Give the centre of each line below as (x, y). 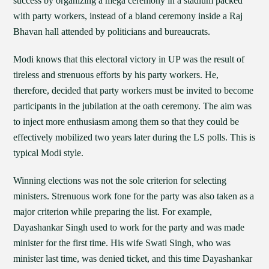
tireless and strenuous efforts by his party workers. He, (116, 75)
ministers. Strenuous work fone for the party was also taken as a (134, 196)
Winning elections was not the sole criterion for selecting (120, 180)
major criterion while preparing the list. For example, (113, 212)
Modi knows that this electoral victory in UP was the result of (129, 59)
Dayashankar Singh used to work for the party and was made (129, 227)
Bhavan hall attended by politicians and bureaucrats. (112, 32)
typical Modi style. (49, 153)
